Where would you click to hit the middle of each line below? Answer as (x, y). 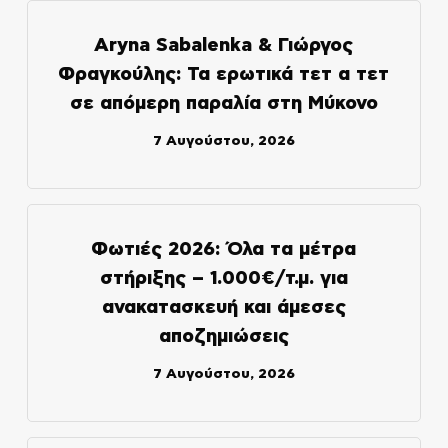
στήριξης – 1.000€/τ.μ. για (223, 278)
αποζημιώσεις (223, 336)
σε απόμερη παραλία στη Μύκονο (223, 103)
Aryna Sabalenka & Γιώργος (224, 45)
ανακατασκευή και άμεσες (223, 307)
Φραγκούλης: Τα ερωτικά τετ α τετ (224, 74)
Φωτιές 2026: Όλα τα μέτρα (224, 249)
